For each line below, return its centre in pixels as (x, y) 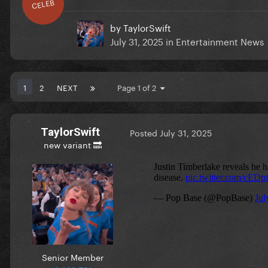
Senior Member (72, 256)
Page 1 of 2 (139, 86)
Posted (145, 133)
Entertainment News (220, 40)
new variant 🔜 (72, 144)
